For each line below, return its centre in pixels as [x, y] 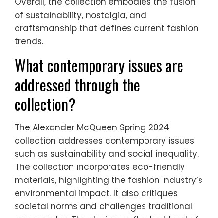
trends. [29, 42]
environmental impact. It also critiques [96, 193]
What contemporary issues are [99, 65]
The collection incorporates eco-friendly [100, 167]
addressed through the [77, 85]
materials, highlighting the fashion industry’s [109, 180]
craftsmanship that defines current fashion [107, 28]
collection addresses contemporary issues [104, 141]
